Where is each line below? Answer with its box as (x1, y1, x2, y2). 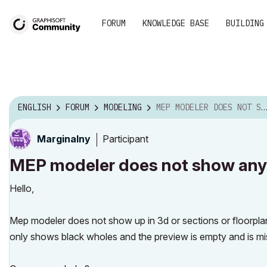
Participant (103, 132, 148, 145)
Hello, (10, 182, 34, 194)
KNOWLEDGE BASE (142, 18, 209, 29)
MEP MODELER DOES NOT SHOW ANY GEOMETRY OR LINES (156, 102, 261, 113)
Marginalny (37, 133, 91, 145)
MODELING (104, 102, 142, 113)
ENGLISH (18, 102, 51, 113)
